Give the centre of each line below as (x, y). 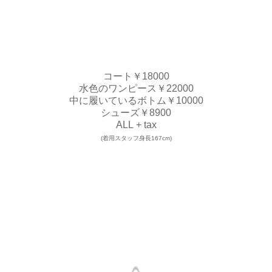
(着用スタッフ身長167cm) (136, 138)
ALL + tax (136, 124)
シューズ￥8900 (136, 112)
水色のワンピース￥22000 (136, 88)
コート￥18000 (136, 76)
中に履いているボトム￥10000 (136, 100)
